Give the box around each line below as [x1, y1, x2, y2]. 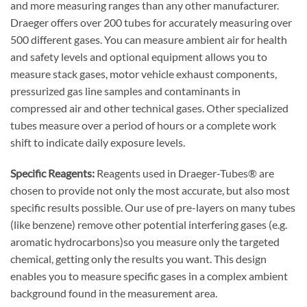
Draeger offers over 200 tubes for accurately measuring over [10, 15, 292, 29]
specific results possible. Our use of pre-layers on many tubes [10, 201, 295, 214]
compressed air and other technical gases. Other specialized [10, 101, 288, 114]
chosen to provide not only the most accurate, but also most [10, 184, 290, 197]
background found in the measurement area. [10, 286, 217, 300]
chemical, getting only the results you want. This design [10, 252, 267, 266]
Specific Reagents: [10, 167, 95, 180]
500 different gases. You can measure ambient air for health [10, 32, 287, 46]
